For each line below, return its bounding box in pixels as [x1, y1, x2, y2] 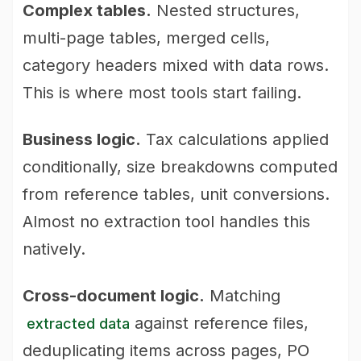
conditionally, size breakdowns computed [23, 157, 338, 176]
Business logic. [23, 130, 141, 149]
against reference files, [130, 313, 309, 333]
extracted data [27, 315, 130, 332]
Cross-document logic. [23, 286, 205, 305]
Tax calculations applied [141, 130, 329, 149]
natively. [23, 239, 85, 259]
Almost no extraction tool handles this [23, 212, 310, 231]
